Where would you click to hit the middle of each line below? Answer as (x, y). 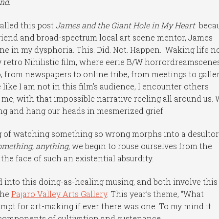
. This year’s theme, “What (156, 194)
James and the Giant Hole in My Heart (125, 25)
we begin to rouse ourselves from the (141, 146)
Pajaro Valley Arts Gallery (59, 194)
